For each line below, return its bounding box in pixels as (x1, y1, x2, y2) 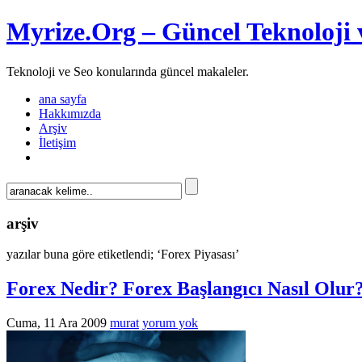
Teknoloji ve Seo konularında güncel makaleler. (6, 64, 249, 78)
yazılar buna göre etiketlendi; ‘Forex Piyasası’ (6, 247, 239, 262)
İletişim (39, 135, 76, 149)
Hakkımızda (39, 106, 101, 120)
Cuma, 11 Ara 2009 (6, 316, 107, 330)
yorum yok (142, 316, 198, 330)
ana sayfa (39, 91, 86, 106)
